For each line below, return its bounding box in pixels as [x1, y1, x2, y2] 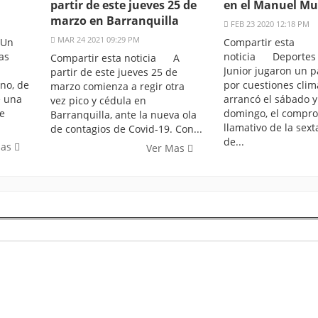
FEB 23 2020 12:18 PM [229, 18, 309, 30]
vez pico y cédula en [50, 94, 146, 108]
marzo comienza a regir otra [50, 79, 185, 94]
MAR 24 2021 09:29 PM [55, 34, 140, 45]
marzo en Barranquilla [50, 13, 179, 29]
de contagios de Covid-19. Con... [50, 122, 202, 136]
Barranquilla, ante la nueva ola [50, 108, 197, 122]
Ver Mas [146, 141, 187, 155]
